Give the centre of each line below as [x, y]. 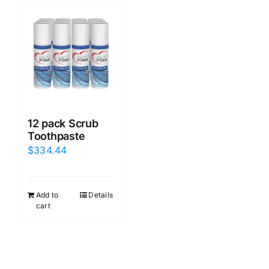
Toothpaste [56, 136]
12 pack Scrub [63, 123]
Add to [47, 195]
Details [101, 195]
